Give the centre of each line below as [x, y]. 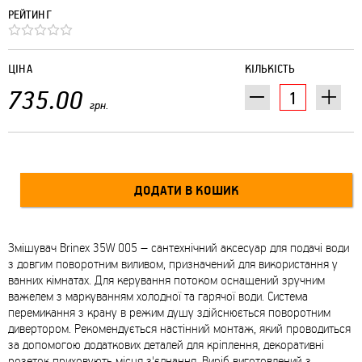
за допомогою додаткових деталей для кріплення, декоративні [166, 345]
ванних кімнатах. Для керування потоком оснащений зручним [166, 280]
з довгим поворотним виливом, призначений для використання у [173, 264]
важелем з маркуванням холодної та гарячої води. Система [158, 296]
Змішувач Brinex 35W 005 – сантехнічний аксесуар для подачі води [179, 248]
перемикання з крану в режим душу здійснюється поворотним [169, 312]
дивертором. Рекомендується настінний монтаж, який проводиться [179, 328]
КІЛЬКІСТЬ [270, 69]
